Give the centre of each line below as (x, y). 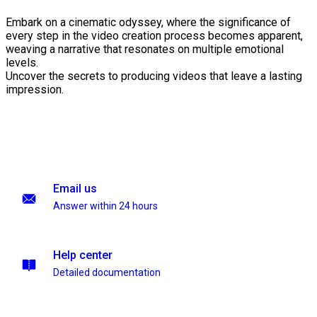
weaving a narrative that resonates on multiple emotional (145, 50)
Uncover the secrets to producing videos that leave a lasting (154, 76)
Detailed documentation (107, 272)
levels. (22, 63)
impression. (35, 90)
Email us (75, 189)
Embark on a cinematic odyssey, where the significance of (148, 23)
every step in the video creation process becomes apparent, (154, 36)
